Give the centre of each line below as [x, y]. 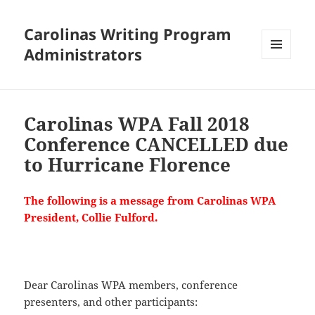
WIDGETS [282, 89]
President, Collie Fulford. [91, 218]
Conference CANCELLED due [156, 144]
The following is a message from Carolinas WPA [150, 201]
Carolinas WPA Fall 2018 [137, 124]
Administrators [83, 54]
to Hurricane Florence [128, 165]
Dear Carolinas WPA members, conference [131, 285]
